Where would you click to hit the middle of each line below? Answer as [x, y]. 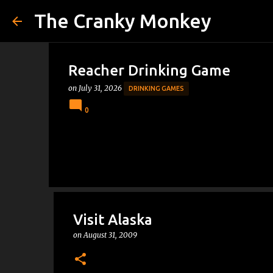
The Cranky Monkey [123, 21]
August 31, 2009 [110, 235]
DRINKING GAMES [156, 88]
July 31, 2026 [101, 88]
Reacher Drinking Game [149, 70]
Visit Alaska [112, 220]
